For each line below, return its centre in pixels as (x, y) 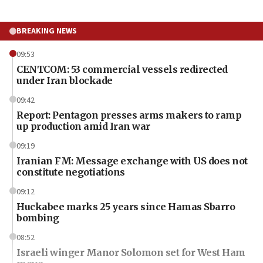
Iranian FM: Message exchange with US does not (132, 161)
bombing (38, 218)
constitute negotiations (71, 172)
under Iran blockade (65, 80)
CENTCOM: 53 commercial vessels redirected (122, 69)
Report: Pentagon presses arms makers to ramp (129, 115)
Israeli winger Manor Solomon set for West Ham (131, 252)
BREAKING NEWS (47, 31)
